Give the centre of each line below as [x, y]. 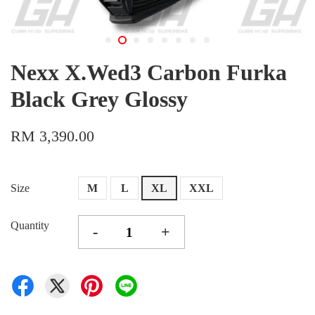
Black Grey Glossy [99, 99]
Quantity [30, 225]
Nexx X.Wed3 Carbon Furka [149, 72]
